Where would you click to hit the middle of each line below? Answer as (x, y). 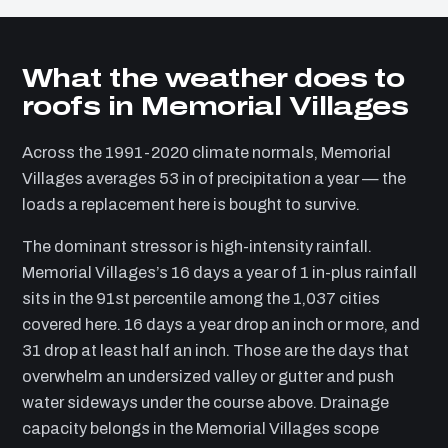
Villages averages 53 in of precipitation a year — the (214, 178)
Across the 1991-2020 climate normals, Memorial (206, 152)
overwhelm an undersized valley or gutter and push (208, 377)
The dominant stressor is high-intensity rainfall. (197, 247)
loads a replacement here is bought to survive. (191, 204)
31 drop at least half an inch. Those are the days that (215, 351)
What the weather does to (213, 77)
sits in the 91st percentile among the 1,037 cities (201, 299)
